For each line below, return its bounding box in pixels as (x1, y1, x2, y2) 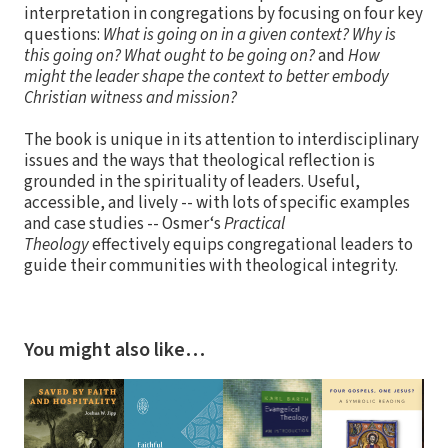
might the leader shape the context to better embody (24, 64, 389, 89)
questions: (24, 22, 103, 47)
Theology (24, 232, 89, 257)
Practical (224, 211, 285, 236)
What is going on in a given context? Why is (103, 22, 396, 47)
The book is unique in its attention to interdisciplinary (24, 127, 419, 152)
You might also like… (24, 335, 205, 364)
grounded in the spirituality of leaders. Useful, (24, 169, 360, 194)
